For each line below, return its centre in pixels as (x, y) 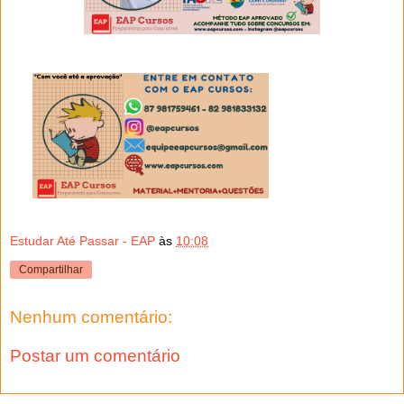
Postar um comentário (95, 356)
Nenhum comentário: (91, 317)
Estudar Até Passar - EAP (83, 240)
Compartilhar (51, 269)
